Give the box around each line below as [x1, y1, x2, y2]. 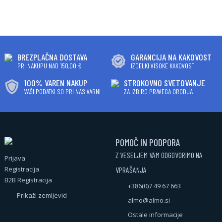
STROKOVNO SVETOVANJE [123, 77, 205, 88]
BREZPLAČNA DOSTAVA [17, 52, 87, 62]
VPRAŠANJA [115, 165, 147, 174]
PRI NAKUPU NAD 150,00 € [17, 61, 81, 70]
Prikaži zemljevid [16, 191, 67, 200]
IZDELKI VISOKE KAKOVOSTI [130, 61, 196, 70]
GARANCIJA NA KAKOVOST [130, 52, 212, 62]
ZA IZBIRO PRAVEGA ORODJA [123, 87, 193, 96]
